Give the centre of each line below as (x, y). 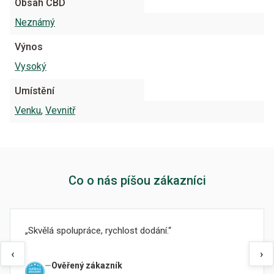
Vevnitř (60, 110)
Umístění (35, 91)
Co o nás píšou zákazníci (137, 180)
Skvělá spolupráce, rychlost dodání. (98, 231)
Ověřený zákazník (87, 265)
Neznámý (35, 22)
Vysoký (31, 66)
